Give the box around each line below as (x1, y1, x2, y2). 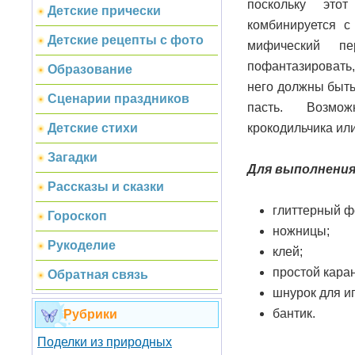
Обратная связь (48, 268, 148, 281)
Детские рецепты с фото (48, 33, 204, 47)
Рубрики (63, 307, 117, 321)
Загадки (48, 151, 97, 164)
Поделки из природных (37, 335, 172, 349)
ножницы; (273, 223, 330, 238)
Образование (48, 63, 132, 76)
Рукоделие (48, 239, 116, 252)
